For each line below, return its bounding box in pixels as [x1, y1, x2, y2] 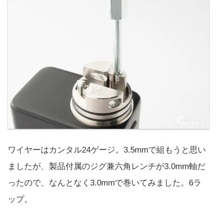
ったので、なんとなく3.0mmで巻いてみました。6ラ [8, 178, 201, 188]
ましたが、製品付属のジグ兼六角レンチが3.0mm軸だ [8, 162, 205, 171]
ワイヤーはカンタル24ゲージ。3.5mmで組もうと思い [8, 145, 206, 155]
